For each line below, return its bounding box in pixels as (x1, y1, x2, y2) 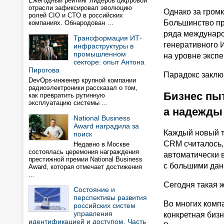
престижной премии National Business (28, 155, 142, 163)
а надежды (163, 105, 222, 118)
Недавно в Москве (73, 140, 129, 148)
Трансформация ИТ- (73, 34, 142, 42)
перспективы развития (73, 193, 147, 201)
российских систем (73, 201, 135, 209)
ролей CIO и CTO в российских (28, 11, 123, 19)
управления (73, 209, 112, 217)
